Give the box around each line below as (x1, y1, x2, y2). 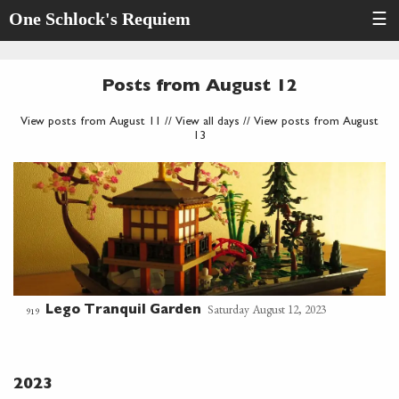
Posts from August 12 (102, 79, 297, 96)
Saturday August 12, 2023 (208, 302, 326, 317)
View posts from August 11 (20, 117, 161, 128)
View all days (175, 117, 240, 128)
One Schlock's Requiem (9, 9, 191, 28)
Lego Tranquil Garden (45, 305, 201, 318)
